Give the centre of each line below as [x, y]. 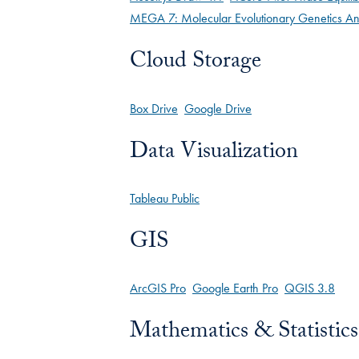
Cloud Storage [196, 64]
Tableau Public [165, 198]
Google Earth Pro [235, 288]
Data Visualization [214, 153]
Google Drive [218, 108]
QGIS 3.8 [310, 288]
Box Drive [154, 108]
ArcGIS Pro [158, 288]
